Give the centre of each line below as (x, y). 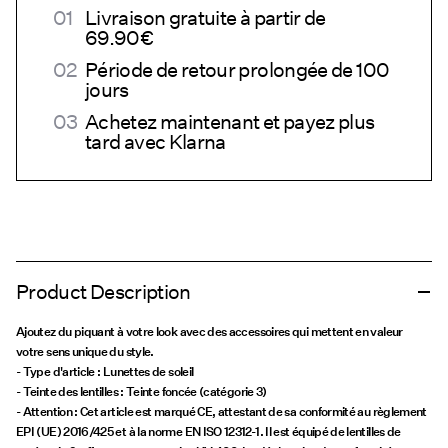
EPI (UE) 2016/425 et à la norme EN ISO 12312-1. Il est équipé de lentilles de (208, 432)
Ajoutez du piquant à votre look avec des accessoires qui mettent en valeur (209, 332)
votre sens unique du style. (85, 352)
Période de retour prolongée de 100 (237, 70)
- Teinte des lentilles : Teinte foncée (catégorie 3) (141, 392)
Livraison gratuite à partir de (205, 18)
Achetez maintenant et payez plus (230, 122)
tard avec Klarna (155, 142)
